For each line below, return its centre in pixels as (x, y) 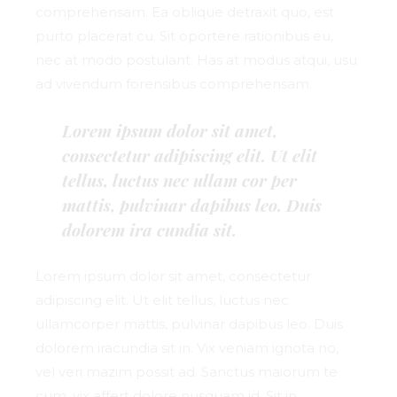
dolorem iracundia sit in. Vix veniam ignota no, (187, 348)
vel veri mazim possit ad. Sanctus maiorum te (187, 372)
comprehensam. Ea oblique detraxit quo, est (185, 12)
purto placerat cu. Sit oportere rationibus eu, (185, 36)
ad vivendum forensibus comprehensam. (174, 84)
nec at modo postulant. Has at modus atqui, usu (197, 60)
